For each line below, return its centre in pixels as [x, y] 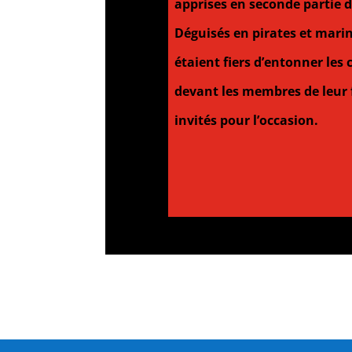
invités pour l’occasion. [244, 120]
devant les [205, 91]
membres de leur [296, 91]
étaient [194, 62]
